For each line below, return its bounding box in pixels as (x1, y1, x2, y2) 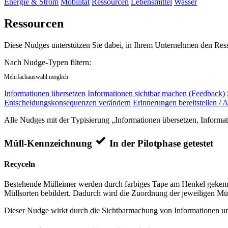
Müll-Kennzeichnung (4, 137, 92, 149)
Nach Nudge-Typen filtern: (4, 58, 91, 67)
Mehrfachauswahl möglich (4, 73, 68, 81)
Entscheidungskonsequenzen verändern (4, 98, 131, 107)
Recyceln (4, 160, 35, 169)
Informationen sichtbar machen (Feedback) (88, 89, 225, 98)
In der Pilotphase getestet (109, 137, 213, 149)
